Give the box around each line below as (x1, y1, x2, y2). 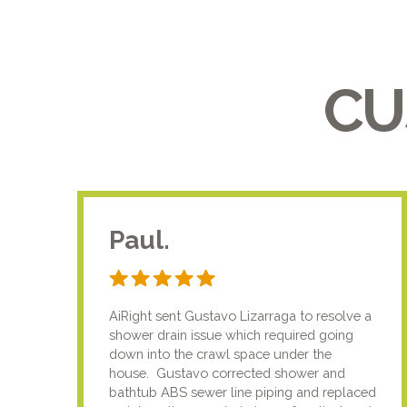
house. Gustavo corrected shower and (109, 364, 346, 381)
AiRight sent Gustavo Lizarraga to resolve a (109, 307, 372, 323)
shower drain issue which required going (109, 326, 354, 342)
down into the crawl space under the (109, 345, 333, 362)
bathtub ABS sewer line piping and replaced (109, 383, 377, 400)
